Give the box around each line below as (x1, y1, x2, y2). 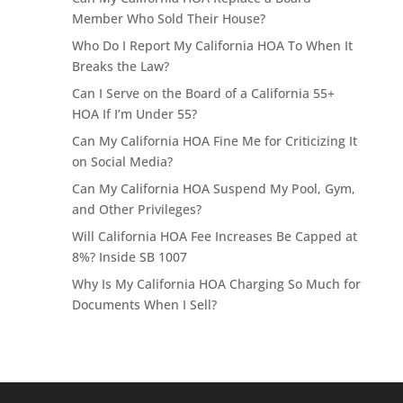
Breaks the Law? (71, 57, 169, 75)
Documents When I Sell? (71, 295, 217, 313)
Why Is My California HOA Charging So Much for (71, 274, 361, 292)
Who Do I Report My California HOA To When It (71, 36, 353, 54)
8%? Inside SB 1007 (71, 247, 187, 265)
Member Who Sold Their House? (71, 9, 265, 27)
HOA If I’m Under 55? (71, 104, 197, 122)
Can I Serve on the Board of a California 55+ (71, 84, 335, 102)
